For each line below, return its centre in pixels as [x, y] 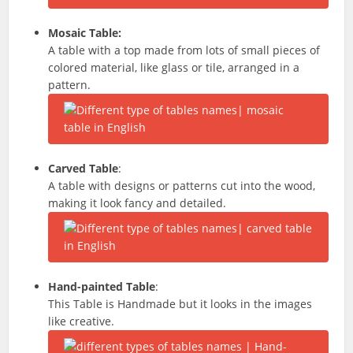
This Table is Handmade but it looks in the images [180, 304]
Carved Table [84, 168]
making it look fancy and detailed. [137, 203]
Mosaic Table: [85, 33]
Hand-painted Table [102, 286]
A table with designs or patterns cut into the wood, [182, 186]
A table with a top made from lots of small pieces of [184, 50]
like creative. [82, 321]
